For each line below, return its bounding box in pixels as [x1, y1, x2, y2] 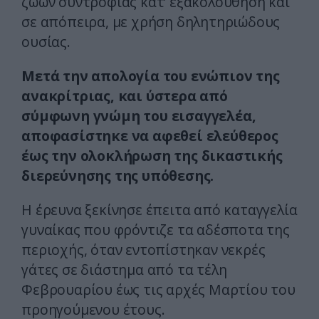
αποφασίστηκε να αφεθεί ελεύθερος [21, 126, 278, 146]
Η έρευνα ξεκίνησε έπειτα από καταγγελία [21, 200, 298, 220]
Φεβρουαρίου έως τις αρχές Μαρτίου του [21, 280, 296, 300]
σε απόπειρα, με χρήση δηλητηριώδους [21, 12, 281, 32]
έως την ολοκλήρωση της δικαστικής [21, 146, 283, 166]
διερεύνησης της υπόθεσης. [21, 166, 214, 186]
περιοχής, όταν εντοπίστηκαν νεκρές [21, 240, 266, 260]
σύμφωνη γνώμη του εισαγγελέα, [21, 106, 256, 126]
